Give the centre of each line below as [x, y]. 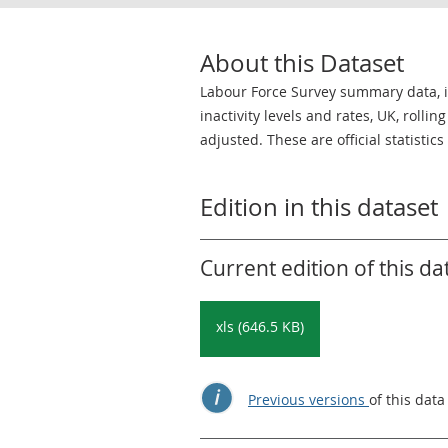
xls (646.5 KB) [260, 326]
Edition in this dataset [319, 207]
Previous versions [308, 399]
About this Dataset [302, 63]
